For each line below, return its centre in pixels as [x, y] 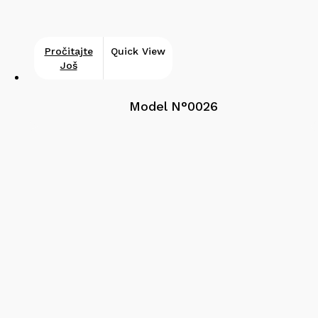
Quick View [138, 51]
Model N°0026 [173, 106]
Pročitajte [68, 51]
